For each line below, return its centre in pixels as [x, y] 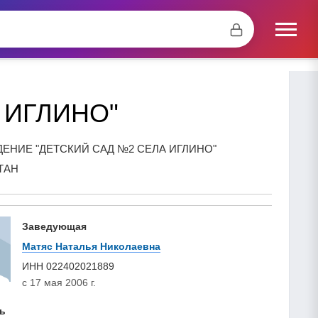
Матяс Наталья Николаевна [91, 246]
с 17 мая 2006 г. [59, 282]
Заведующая [54, 226]
